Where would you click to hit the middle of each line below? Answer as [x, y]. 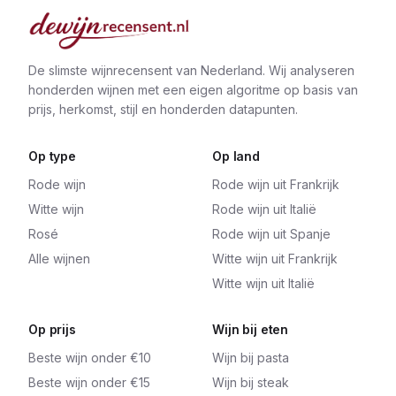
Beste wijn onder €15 [89, 382]
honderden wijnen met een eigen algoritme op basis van [193, 90]
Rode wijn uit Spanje [271, 234]
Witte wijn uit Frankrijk [275, 259]
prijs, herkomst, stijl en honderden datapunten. [163, 109]
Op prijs [52, 329]
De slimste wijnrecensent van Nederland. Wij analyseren [191, 70]
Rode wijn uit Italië [264, 209]
